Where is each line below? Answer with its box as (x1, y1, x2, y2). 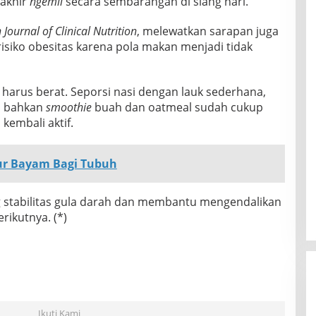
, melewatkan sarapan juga (136, 23, 279, 39)
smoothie (45, 99, 92, 116)
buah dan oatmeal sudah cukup (91, 99, 263, 116)
